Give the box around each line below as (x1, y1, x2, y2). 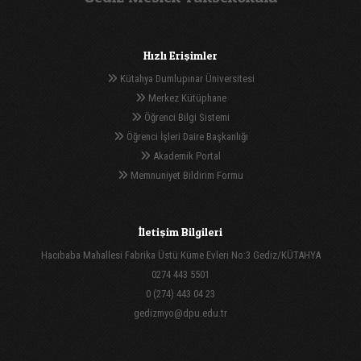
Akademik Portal (151, 149, 221, 162)
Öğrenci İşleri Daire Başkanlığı (123, 130, 248, 143)
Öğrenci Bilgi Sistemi (142, 110, 230, 123)
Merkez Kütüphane (145, 91, 226, 104)
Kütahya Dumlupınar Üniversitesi (117, 72, 255, 85)
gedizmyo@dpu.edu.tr (134, 306, 227, 319)
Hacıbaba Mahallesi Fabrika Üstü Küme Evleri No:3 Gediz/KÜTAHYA (40, 248, 321, 261)
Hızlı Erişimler (143, 48, 218, 62)
